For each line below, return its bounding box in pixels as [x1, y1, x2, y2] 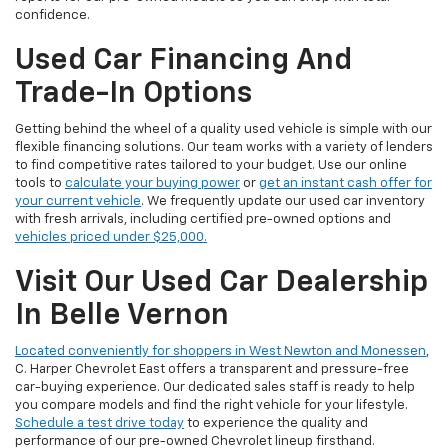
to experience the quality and [184, 417, 368, 431]
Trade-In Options [15, 79, 252, 110]
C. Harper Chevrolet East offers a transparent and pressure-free [15, 363, 409, 377]
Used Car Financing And [15, 46, 352, 77]
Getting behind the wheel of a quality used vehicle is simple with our [15, 123, 432, 137]
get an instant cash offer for [259, 177, 432, 191]
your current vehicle [15, 195, 141, 209]
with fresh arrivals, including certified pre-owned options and [15, 213, 391, 227]
